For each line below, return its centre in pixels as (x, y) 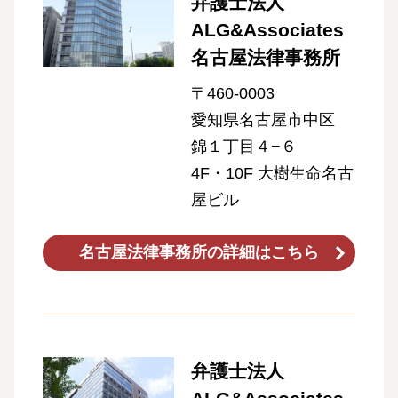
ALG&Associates (267, 30)
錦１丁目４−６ (243, 147)
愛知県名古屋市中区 (263, 120)
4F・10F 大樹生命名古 (272, 174)
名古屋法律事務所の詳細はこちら (199, 253)
